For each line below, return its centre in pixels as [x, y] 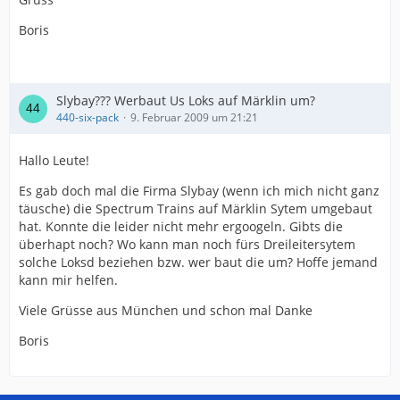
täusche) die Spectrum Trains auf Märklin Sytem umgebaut [196, 208]
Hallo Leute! [54, 160]
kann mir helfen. [68, 280]
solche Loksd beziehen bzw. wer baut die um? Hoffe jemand [198, 262]
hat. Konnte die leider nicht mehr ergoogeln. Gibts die [181, 226]
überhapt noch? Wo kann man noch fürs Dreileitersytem [187, 244]
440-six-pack [87, 117]
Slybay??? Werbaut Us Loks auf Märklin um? [186, 100]
